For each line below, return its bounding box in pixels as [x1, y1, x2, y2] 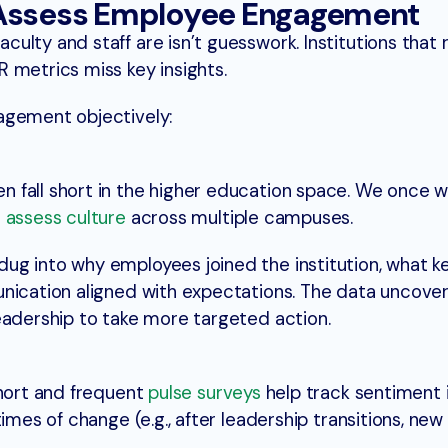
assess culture [5, 205, 126, 230]
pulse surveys [148, 380, 261, 405]
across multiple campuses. [125, 205, 354, 230]
